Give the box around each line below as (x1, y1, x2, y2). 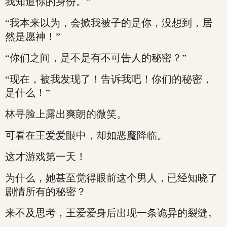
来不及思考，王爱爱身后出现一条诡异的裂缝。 (5, 207, 218, 218)
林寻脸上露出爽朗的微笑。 (5, 108, 127, 120)
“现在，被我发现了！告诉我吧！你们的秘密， (5, 73, 212, 85)
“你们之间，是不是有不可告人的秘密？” (5, 52, 186, 63)
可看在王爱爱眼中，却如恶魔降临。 (5, 130, 167, 141)
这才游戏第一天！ (5, 151, 86, 162)
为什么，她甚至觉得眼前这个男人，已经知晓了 (5, 172, 218, 183)
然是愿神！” (5, 31, 60, 42)
